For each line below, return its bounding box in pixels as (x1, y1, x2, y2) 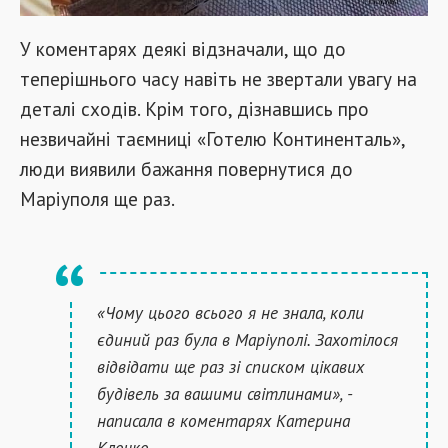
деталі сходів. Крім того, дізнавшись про (20, 96, 369, 121)
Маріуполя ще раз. (20, 186, 175, 211)
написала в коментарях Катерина (97, 409, 350, 432)
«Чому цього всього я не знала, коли (97, 301, 364, 324)
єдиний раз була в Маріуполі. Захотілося (97, 328, 398, 351)
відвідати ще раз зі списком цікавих (97, 355, 364, 378)
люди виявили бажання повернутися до (20, 156, 353, 181)
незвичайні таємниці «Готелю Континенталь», (20, 126, 405, 151)
